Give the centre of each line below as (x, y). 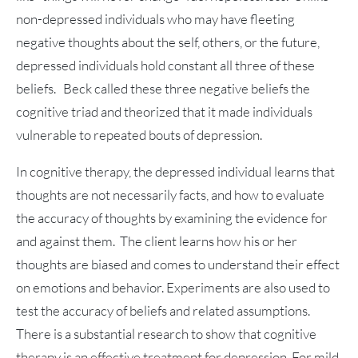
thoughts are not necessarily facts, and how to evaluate (170, 195)
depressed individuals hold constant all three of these (165, 66)
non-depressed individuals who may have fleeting (155, 19)
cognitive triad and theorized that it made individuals (164, 112)
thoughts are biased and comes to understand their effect (178, 265)
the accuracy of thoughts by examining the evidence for (172, 218)
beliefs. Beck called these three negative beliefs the (163, 89)
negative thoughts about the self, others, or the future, (168, 42)
